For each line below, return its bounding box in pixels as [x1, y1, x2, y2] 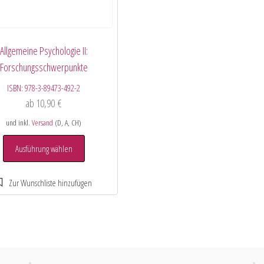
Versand [32, 117, 54, 128]
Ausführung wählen [15, 143, 72, 155]
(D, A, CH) [53, 117, 82, 128]
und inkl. [6, 117, 32, 128]
